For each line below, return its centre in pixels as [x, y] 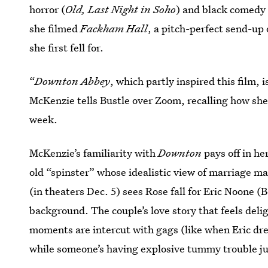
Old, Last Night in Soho [121, 9]
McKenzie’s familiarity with [94, 153]
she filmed [55, 28]
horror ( [48, 9]
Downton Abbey [73, 81]
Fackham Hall [114, 28]
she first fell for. [67, 48]
